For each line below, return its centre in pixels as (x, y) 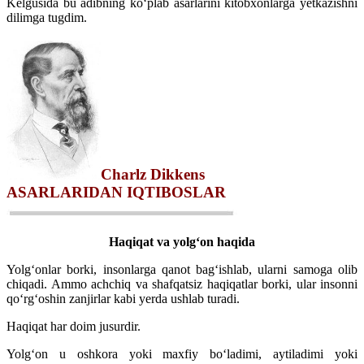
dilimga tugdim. (47, 18)
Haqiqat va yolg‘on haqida (182, 241)
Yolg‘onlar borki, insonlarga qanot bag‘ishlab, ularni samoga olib (182, 269)
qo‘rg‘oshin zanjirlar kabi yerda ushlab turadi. (123, 298)
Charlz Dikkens (153, 174)
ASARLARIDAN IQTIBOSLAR (116, 192)
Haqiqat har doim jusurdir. (74, 326)
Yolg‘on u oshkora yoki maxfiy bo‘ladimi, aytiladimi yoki (182, 353)
